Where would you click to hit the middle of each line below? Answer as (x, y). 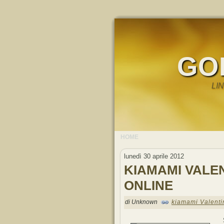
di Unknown (142, 202)
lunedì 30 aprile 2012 (154, 156)
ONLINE (148, 186)
